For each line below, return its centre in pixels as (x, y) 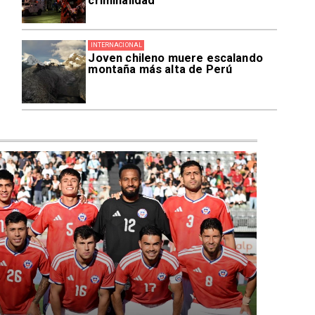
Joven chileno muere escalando (175, 58)
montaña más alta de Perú (160, 70)
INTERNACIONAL (116, 45)
